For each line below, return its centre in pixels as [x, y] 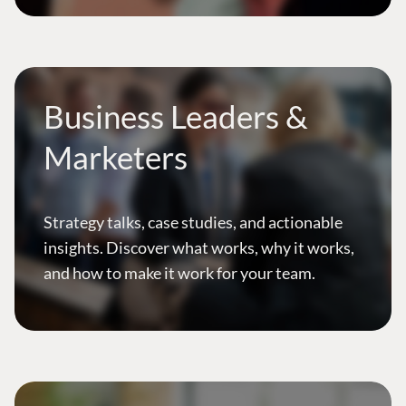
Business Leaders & [176, 116]
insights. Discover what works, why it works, [199, 248]
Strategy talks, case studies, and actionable [193, 222]
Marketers [116, 157]
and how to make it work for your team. [179, 273]
